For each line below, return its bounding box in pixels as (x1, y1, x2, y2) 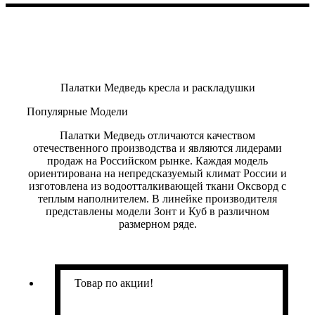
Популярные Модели (26, 105, 128, 117)
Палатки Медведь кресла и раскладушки (60, 82, 255, 94)
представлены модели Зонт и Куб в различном (46, 205, 269, 217)
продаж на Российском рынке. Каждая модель (47, 155, 268, 167)
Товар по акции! (74, 277, 153, 289)
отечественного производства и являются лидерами (33, 142, 282, 154)
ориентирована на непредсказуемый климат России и (28, 167, 287, 179)
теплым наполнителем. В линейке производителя (38, 193, 277, 205)
